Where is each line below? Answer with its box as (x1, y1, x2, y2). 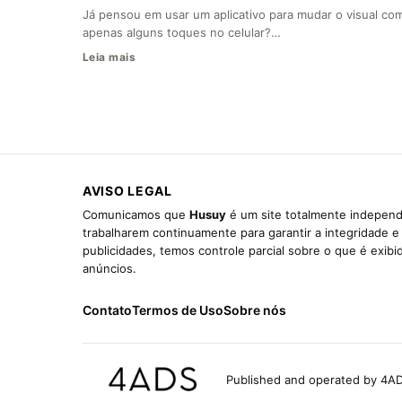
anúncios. (83, 261, 136, 276)
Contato (83, 302, 132, 319)
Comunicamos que (83, 207, 189, 223)
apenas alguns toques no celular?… (83, 25, 281, 40)
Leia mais (83, 50, 136, 65)
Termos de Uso (132, 302, 223, 319)
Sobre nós (223, 302, 286, 319)
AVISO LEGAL (83, 183, 172, 199)
